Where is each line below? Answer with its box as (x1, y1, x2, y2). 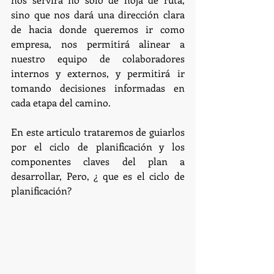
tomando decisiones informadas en (11, 81, 185, 94)
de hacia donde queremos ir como (11, 23, 185, 35)
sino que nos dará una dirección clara (11, 8, 185, 21)
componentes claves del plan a (11, 155, 185, 168)
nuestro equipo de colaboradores (11, 52, 185, 65)
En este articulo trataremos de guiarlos (11, 125, 185, 138)
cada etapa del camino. (11, 96, 111, 109)
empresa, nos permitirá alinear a (11, 37, 185, 50)
